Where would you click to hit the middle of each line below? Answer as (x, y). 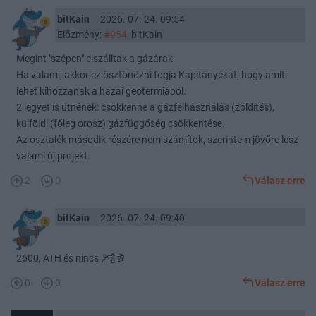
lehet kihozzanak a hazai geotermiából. (101, 91)
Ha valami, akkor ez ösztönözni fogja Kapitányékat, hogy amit (151, 75)
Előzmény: (80, 34)
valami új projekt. (53, 156)
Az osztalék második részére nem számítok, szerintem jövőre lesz (157, 140)
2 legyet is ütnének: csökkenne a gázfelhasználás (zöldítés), (145, 108)
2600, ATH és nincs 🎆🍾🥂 (71, 258)
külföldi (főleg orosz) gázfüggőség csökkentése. (121, 124)
